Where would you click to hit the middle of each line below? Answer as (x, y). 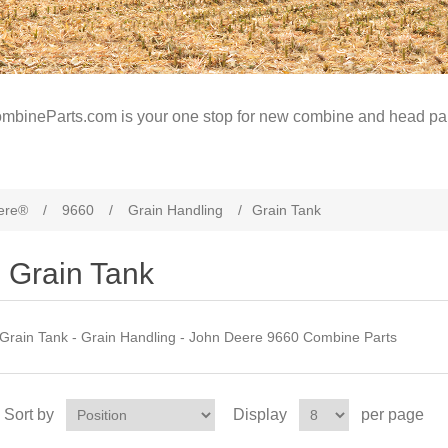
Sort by (28, 414)
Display (259, 414)
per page (392, 414)
